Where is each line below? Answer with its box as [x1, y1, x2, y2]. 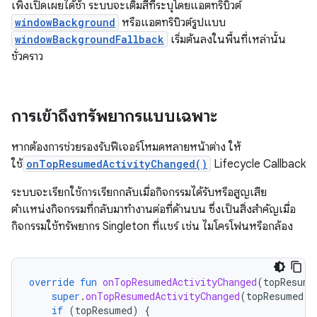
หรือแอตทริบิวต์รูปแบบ [119, 15, 226, 30]
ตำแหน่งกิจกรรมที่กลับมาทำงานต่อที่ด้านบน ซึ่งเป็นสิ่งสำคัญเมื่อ [11, 202, 296, 217]
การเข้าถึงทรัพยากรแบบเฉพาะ [11, 105, 217, 127]
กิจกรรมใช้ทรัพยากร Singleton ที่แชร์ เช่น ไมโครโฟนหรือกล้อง [11, 219, 293, 234]
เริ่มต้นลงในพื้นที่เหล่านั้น [168, 32, 286, 47]
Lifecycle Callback [211, 156, 306, 171]
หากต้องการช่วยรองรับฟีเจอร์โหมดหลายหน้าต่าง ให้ [11, 139, 241, 154]
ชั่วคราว [11, 49, 43, 64]
